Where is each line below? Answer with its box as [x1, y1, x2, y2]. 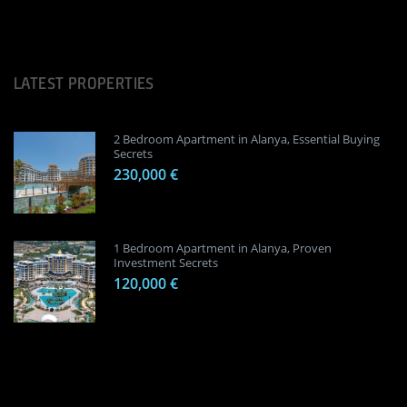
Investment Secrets [114, 253, 218, 271]
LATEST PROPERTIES [14, 73, 154, 93]
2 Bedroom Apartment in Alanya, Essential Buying [114, 130, 380, 147]
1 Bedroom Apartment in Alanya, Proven [114, 239, 332, 256]
